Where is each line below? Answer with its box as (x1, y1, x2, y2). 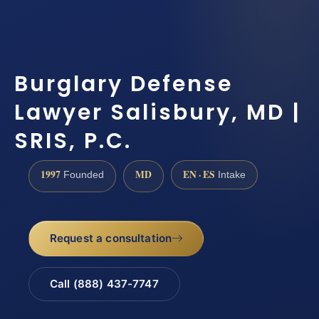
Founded (61, 169, 104, 181)
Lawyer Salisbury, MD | (14, 97, 301, 127)
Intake (215, 169, 246, 181)
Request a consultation (49, 231, 172, 245)
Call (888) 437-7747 (49, 277, 159, 291)
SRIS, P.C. (14, 125, 132, 156)
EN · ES (183, 167, 215, 182)
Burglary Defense (14, 68, 233, 99)
